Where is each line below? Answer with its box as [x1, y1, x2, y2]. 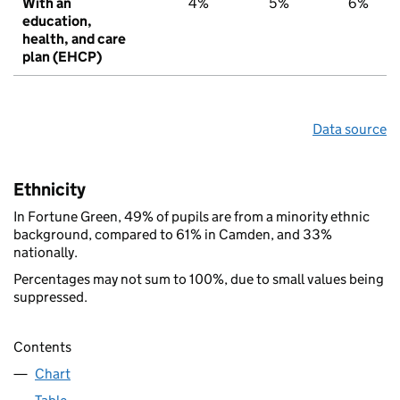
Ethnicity [13, 178, 86, 200]
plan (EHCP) [22, 47, 102, 65]
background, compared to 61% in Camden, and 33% [13, 225, 332, 243]
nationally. [13, 243, 78, 261]
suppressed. [13, 287, 87, 305]
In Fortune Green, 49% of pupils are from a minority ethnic [13, 207, 370, 225]
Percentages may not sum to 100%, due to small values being [13, 270, 384, 287]
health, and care [22, 29, 126, 47]
